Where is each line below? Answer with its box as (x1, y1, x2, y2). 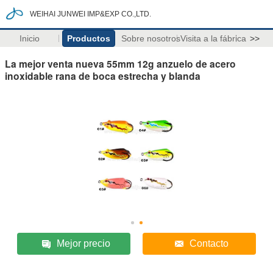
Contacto (189, 238, 229, 249)
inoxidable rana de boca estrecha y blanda (5, 68, 200, 83)
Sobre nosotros (121, 34, 180, 43)
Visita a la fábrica (180, 34, 246, 43)
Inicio (19, 34, 40, 43)
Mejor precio (57, 238, 111, 249)
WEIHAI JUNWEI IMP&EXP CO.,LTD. (30, 10, 151, 18)
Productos (66, 34, 110, 43)
